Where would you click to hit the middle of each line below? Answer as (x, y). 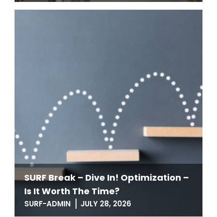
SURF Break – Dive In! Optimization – (107, 178)
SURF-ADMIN (47, 204)
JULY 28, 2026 (106, 204)
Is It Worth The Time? (72, 191)
